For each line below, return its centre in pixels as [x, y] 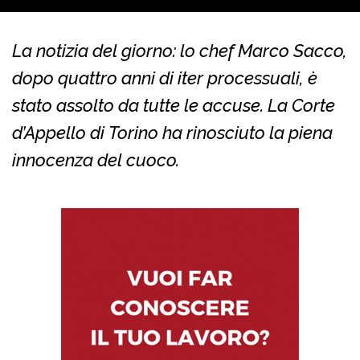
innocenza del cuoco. [96, 160]
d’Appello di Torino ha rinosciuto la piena [172, 132]
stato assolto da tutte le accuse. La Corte [174, 105]
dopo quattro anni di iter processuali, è [165, 78]
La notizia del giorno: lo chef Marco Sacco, [180, 50]
